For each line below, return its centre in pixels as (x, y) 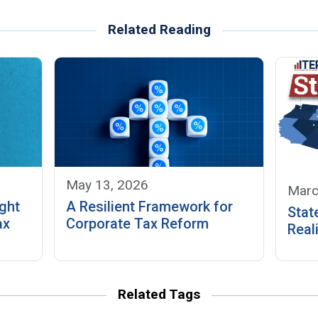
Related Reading (159, 30)
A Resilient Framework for (150, 206)
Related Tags (159, 294)
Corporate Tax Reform (138, 223)
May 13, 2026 (108, 185)
